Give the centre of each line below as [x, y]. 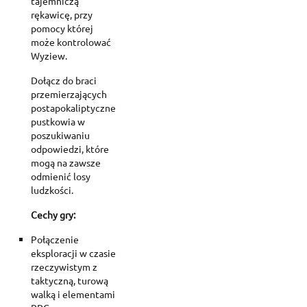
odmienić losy [61, 176]
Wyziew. [49, 55]
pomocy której [62, 28]
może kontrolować [71, 41]
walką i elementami [73, 294]
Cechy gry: [53, 214]
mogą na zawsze [66, 162]
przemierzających [69, 94]
